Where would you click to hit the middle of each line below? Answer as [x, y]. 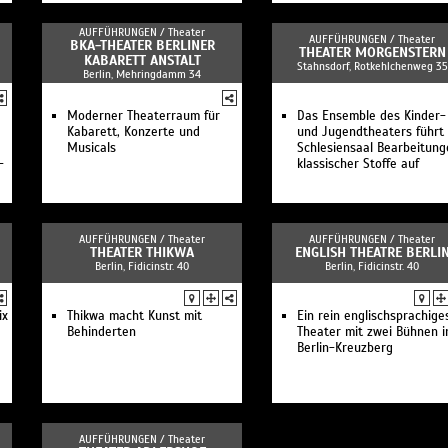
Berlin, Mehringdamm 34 [142, 74]
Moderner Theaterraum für [143, 116]
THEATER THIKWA [142, 252]
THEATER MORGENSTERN [372, 52]
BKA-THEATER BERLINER [142, 45]
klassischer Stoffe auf [358, 164]
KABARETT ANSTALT [142, 60]
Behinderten [101, 332]
